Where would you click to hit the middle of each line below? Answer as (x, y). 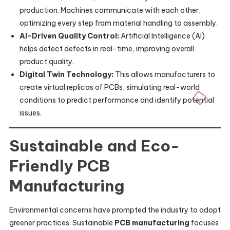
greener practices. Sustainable (62, 223)
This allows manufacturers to (164, 74)
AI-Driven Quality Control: (69, 36)
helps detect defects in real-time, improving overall (107, 49)
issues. (30, 113)
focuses (204, 223)
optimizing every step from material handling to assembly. (118, 23)
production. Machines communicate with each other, (110, 10)
